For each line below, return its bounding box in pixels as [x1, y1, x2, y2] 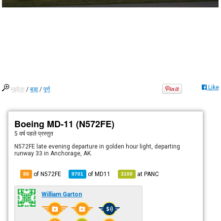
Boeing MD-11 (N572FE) [14, 117, 115, 130]
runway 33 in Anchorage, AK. [14, 149, 93, 157]
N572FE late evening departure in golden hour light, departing [14, 143, 181, 150]
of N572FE [32, 170, 62, 178]
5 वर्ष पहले [14, 130, 37, 137]
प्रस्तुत [37, 130, 54, 137]
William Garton [41, 190, 82, 198]
